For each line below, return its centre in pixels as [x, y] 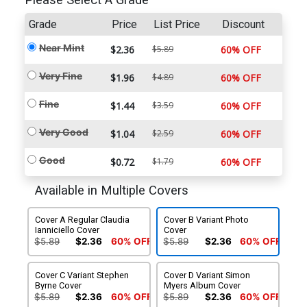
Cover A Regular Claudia [83, 220]
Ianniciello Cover [67, 230]
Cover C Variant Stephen [82, 275]
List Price [176, 25]
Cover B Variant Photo [207, 220]
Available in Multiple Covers [111, 191]
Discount [243, 25]
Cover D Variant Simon [207, 275]
